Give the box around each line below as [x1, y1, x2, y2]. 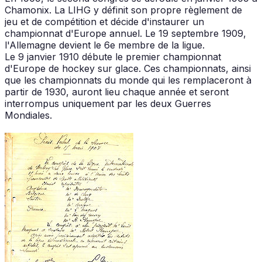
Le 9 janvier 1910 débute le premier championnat [5, 50, 221, 63]
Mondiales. [5, 109, 52, 121]
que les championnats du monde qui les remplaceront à [5, 74, 251, 86]
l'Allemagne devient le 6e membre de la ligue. [5, 39, 205, 51]
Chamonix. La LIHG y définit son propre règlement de [5, 4, 242, 16]
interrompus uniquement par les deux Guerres [5, 97, 211, 109]
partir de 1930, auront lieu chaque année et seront [5, 85, 229, 98]
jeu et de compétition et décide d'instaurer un [5, 15, 204, 27]
